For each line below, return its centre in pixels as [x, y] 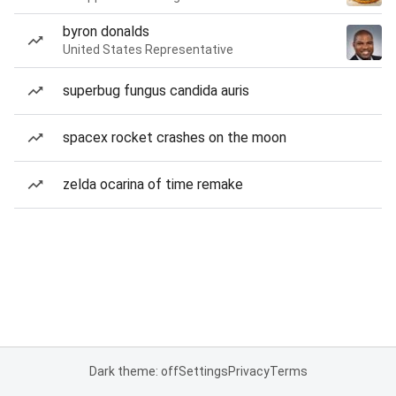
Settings [203, 371]
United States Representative [148, 49]
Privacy [248, 371]
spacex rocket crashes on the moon [175, 137]
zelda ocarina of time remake [153, 184]
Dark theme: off [133, 371]
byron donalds [106, 31]
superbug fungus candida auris [156, 91]
